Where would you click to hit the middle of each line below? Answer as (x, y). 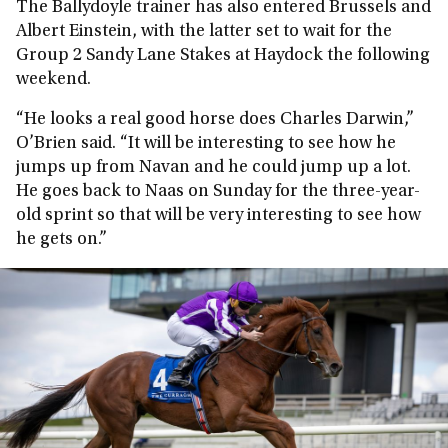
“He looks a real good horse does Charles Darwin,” (215, 120)
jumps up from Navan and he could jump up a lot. (213, 168)
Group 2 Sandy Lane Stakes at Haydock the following (223, 56)
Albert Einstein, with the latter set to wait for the (204, 32)
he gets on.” (61, 240)
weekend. (53, 80)
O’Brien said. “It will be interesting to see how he (206, 144)
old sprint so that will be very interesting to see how (218, 216)
